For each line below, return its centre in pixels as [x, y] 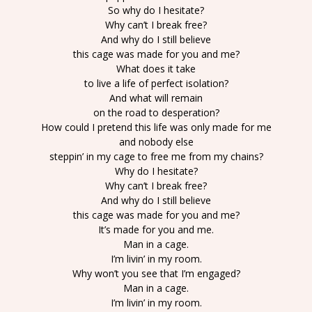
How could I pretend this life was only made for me [156, 127]
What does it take [156, 69]
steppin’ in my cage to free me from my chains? [156, 156]
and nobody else [156, 142]
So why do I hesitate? [156, 10]
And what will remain [156, 98]
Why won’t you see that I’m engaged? [156, 273]
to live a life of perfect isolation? [156, 83]
